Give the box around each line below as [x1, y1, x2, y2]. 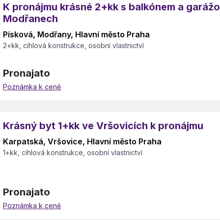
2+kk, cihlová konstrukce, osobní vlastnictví [3, 41, 144, 50]
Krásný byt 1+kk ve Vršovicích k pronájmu [3, 120, 203, 132]
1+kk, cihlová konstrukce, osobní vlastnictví [3, 148, 142, 157]
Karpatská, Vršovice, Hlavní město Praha [3, 137, 162, 146]
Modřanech [3, 13, 58, 25]
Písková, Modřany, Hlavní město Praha [3, 29, 150, 39]
